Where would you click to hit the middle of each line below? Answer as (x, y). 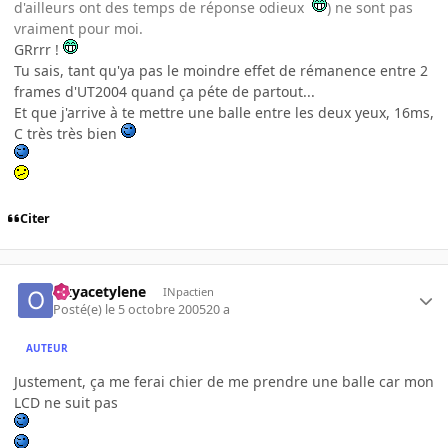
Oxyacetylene (100, 291)
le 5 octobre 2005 (156, 310)
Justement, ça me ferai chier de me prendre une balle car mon (224, 382)
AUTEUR (47, 347)
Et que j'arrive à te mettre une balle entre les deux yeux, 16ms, (224, 112)
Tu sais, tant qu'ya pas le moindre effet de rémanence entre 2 (221, 70)
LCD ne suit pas (66, 403)
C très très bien (67, 133)
